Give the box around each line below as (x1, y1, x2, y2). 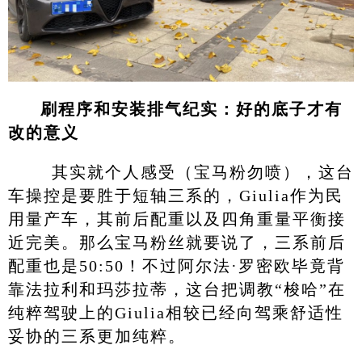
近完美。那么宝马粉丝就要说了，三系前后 (7, 234, 346, 252)
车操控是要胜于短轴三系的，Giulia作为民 (7, 187, 343, 205)
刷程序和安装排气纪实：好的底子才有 (40, 100, 343, 119)
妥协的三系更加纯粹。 (7, 327, 186, 346)
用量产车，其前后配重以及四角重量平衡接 (7, 210, 346, 229)
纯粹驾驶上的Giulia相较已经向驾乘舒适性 (7, 304, 343, 322)
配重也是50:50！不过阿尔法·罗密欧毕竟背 (7, 257, 345, 276)
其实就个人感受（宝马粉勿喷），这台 (40, 163, 354, 182)
